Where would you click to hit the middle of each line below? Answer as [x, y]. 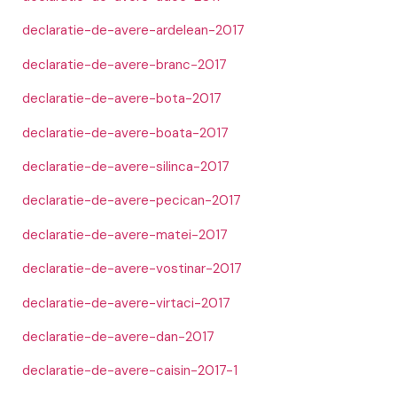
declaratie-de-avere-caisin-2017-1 [130, 371]
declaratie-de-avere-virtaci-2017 [126, 303]
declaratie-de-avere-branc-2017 [125, 64]
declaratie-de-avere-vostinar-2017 [132, 269]
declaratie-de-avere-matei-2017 [125, 234]
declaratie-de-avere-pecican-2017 [132, 201]
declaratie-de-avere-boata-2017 [125, 132]
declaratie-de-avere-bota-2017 [122, 99]
